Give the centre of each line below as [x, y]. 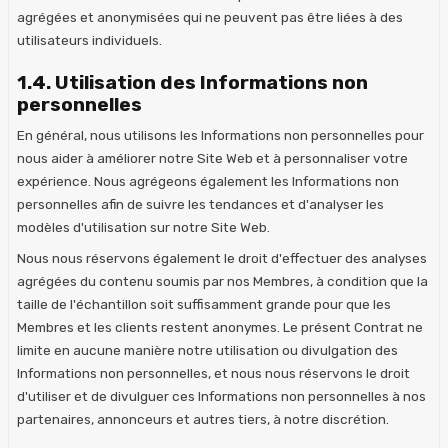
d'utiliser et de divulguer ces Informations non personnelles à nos [221, 395]
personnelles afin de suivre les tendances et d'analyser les [200, 203]
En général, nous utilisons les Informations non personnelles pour [220, 134]
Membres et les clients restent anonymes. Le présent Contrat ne [220, 326]
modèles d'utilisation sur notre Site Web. [143, 226]
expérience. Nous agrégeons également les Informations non [208, 180]
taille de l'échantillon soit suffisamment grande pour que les [204, 303]
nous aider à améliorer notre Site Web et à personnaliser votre [212, 157]
